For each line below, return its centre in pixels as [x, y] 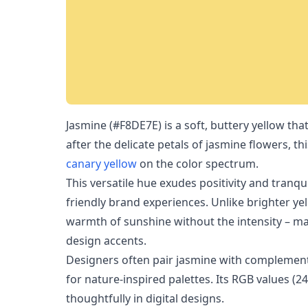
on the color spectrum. [198, 164]
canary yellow [101, 164]
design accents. [106, 241]
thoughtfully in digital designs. [145, 298]
